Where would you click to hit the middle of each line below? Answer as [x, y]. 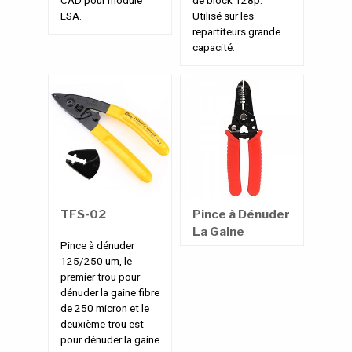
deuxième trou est [102, 323]
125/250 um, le [96, 260]
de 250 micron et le [105, 308]
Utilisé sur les [223, 16]
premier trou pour [100, 276]
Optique [217, 266]
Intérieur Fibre [236, 249]
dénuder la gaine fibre [110, 292]
